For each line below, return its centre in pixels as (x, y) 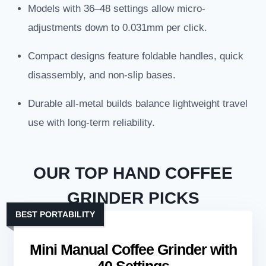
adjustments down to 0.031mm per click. (118, 28)
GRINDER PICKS (133, 198)
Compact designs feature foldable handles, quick (136, 56)
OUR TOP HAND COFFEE (133, 173)
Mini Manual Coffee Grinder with (133, 250)
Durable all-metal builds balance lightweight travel (138, 104)
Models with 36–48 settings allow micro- (117, 9)
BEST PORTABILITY (55, 215)
